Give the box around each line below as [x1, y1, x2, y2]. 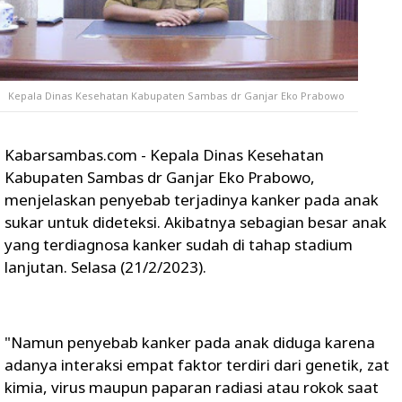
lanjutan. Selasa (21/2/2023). [4, 257, 206, 277]
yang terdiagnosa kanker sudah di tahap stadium [4, 234, 353, 255]
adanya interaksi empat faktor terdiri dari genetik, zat [4, 354, 389, 375]
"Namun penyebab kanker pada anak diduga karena [4, 332, 375, 353]
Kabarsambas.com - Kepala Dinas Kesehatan [4, 144, 324, 165]
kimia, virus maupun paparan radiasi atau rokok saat [4, 377, 379, 398]
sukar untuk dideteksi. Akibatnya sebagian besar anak [4, 212, 387, 232]
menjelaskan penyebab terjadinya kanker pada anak [4, 189, 379, 210]
